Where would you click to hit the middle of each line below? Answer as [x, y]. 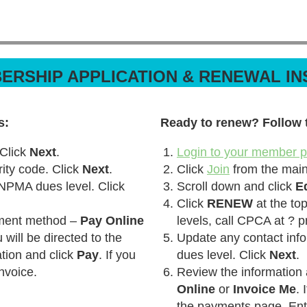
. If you [117, 255]
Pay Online [112, 221]
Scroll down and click [236, 186]
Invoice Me [265, 289]
